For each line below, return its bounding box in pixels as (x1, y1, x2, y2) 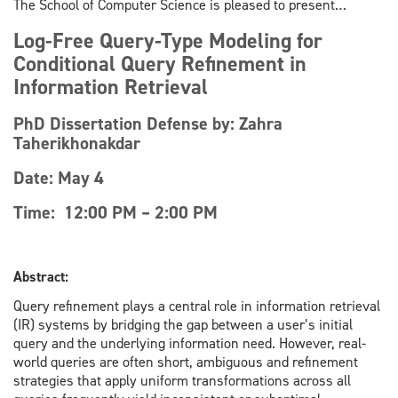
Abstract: (13, 267, 68, 286)
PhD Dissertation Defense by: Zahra (13, 111, 283, 135)
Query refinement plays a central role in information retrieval (13, 297, 380, 316)
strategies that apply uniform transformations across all (13, 371, 351, 391)
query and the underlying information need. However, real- (13, 334, 366, 354)
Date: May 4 (13, 165, 104, 189)
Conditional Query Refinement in (13, 49, 306, 78)
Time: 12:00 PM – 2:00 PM (13, 200, 218, 224)
